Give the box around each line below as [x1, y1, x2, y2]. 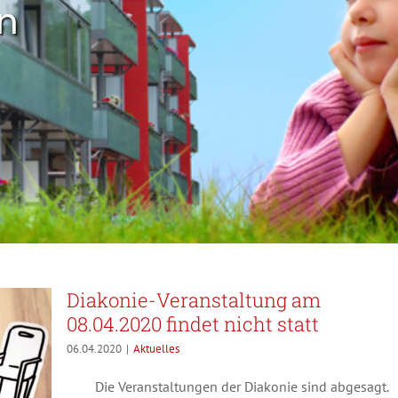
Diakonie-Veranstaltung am [67, 287, 321, 313]
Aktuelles [133, 341, 179, 356]
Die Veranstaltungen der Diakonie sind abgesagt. [67, 378, 395, 395]
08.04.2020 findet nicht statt [67, 311, 319, 337]
